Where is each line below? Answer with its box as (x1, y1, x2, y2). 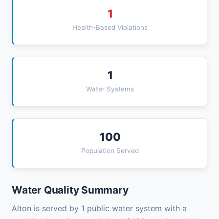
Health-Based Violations (72, 23, 148, 32)
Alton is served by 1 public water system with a (12, 203, 187, 214)
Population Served (81, 147, 139, 155)
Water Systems (86, 85, 134, 93)
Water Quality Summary (12, 184, 129, 197)
